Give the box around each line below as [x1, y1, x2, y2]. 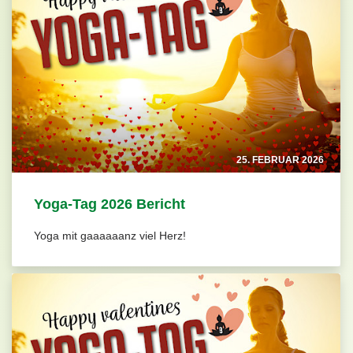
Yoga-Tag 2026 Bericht [33, 196, 185, 213]
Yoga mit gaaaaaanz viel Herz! [33, 229, 186, 243]
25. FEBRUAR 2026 [236, 154, 325, 166]
